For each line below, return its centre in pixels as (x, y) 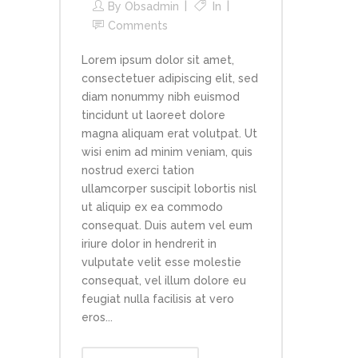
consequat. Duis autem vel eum (167, 225)
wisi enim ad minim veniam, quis (167, 151)
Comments (138, 25)
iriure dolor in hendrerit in (149, 243)
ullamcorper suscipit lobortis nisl (169, 188)
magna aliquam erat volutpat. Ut (169, 133)
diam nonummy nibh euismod (161, 96)
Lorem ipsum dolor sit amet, (158, 60)
